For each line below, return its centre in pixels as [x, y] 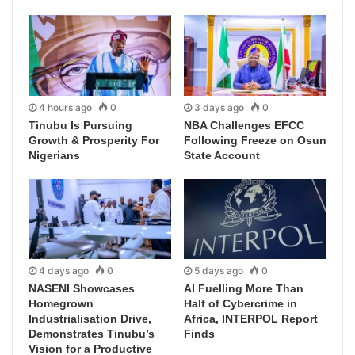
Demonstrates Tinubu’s [92, 334]
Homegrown [61, 304]
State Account [222, 155]
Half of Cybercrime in [240, 304]
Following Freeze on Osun [255, 140]
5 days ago [219, 271]
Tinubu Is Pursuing [80, 125]
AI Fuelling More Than [244, 289]
